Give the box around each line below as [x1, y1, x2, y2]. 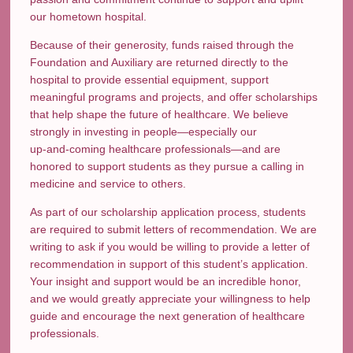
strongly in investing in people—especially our [30, 125, 258, 138]
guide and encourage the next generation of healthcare [30, 310, 306, 322]
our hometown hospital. [30, 10, 147, 23]
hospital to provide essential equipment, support [30, 73, 269, 86]
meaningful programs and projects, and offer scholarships [30, 91, 318, 103]
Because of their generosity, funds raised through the [30, 39, 295, 51]
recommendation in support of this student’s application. [30, 258, 309, 270]
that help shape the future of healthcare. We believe [30, 108, 289, 121]
